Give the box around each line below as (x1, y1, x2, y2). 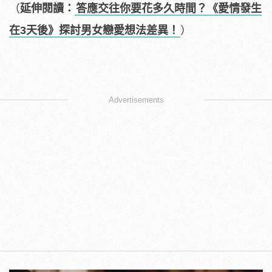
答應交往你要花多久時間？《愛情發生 (76, 2, 262, 15)
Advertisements (108, 95, 164, 105)
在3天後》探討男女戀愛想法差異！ (9, 24, 179, 37)
